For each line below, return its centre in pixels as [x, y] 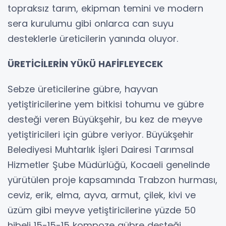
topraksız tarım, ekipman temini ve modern [105, 9]
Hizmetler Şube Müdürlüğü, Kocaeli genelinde [109, 165]
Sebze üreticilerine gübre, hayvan [83, 89]
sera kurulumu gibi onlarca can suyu [91, 24]
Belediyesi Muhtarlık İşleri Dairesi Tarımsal [101, 150]
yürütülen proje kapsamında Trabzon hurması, [112, 180]
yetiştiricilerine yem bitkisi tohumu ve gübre [106, 104]
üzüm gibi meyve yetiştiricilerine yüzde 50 [102, 210]
